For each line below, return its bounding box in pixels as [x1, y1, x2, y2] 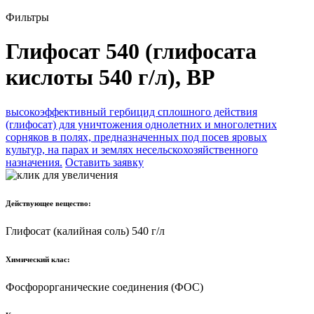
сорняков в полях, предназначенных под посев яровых [6, 130, 267, 143]
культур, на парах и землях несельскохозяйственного [6, 143, 258, 156]
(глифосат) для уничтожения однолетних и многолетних [6, 118, 277, 130]
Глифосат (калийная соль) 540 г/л [6, 224, 165, 237]
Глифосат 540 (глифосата [6, 39, 257, 64]
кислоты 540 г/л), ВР [6, 64, 215, 90]
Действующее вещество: [6, 198, 91, 207]
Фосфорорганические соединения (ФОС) [6, 280, 203, 293]
